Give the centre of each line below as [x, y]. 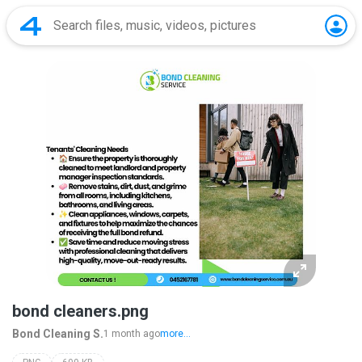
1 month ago [132, 334]
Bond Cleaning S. [58, 334]
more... [175, 334]
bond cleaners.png [80, 311]
